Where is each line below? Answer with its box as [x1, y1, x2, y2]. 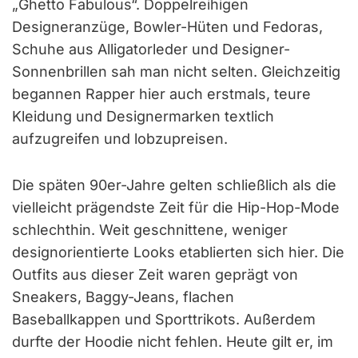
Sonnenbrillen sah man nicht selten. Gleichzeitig [12, 62, 340, 80]
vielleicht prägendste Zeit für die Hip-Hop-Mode [12, 198, 340, 216]
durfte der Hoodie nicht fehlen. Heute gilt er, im [12, 332, 333, 350]
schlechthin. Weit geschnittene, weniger [12, 221, 288, 238]
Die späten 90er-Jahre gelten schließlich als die [12, 176, 336, 193]
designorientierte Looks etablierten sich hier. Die [12, 243, 344, 261]
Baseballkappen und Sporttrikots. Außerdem [12, 310, 316, 328]
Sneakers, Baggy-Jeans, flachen [12, 288, 234, 305]
